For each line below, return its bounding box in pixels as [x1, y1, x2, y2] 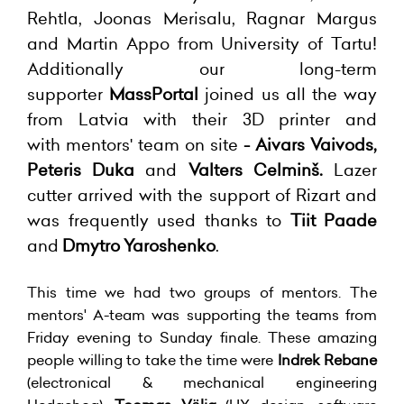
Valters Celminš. [177, 159, 335, 181]
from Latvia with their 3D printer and [27, 108, 377, 131]
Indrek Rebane [277, 350, 377, 370]
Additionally [27, 58, 124, 80]
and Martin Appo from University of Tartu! [27, 32, 377, 55]
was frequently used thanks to [27, 209, 290, 232]
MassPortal [109, 83, 199, 106]
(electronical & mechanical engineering [27, 372, 377, 392]
